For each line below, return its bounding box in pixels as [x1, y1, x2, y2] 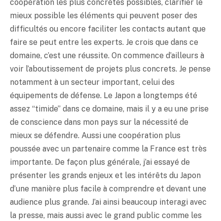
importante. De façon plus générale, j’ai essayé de [10, 157, 190, 167]
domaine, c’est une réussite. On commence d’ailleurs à [10, 50, 204, 60]
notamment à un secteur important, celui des [10, 77, 175, 87]
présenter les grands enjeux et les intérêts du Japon [10, 170, 201, 180]
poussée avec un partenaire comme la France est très [10, 144, 207, 153]
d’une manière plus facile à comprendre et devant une [10, 184, 206, 193]
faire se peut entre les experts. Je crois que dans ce [10, 37, 198, 47]
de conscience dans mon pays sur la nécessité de [10, 117, 188, 127]
